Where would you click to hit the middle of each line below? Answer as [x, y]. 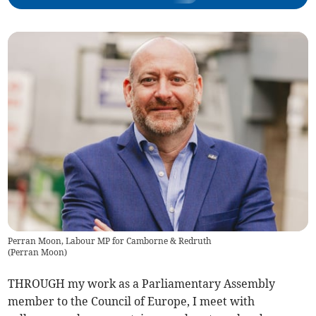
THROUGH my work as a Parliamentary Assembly [142, 284]
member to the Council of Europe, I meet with [132, 302]
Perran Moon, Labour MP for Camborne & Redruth [110, 241]
